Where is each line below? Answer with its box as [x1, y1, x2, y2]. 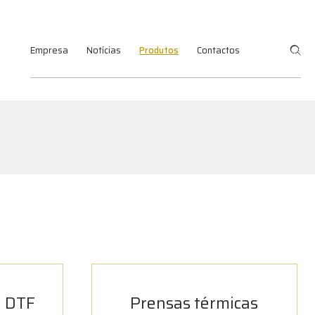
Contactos [197, 42, 240, 58]
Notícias [86, 42, 121, 58]
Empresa [30, 42, 68, 58]
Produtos [139, 42, 179, 58]
